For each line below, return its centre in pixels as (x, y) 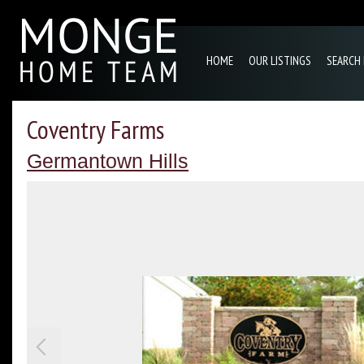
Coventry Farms (95, 130)
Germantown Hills (108, 161)
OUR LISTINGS (280, 61)
